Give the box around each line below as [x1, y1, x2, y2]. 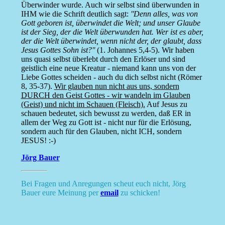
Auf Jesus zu [145, 100, 187, 109]
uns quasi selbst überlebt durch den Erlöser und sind [21, 55, 185, 64]
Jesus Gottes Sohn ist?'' [21, 46, 95, 55]
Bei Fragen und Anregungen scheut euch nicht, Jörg [21, 179, 186, 188]
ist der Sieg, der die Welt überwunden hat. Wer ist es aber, [21, 28, 203, 37]
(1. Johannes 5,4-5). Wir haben [94, 46, 194, 55]
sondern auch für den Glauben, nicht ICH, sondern [21, 127, 182, 136]
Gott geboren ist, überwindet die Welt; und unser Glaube [21, 19, 200, 28]
